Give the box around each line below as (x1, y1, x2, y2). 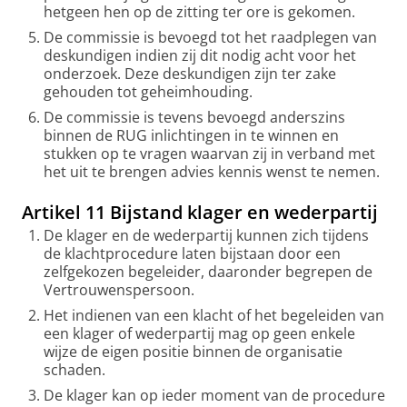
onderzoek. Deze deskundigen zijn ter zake (44, 64, 336, 84)
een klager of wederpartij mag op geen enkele (44, 323, 355, 343)
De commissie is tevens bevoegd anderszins (44, 107, 345, 127)
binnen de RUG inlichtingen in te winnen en (44, 125, 339, 145)
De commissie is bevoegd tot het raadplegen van (44, 27, 377, 47)
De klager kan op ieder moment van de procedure (44, 385, 385, 405)
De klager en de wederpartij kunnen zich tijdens (44, 225, 369, 245)
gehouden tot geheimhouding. (44, 82, 253, 102)
